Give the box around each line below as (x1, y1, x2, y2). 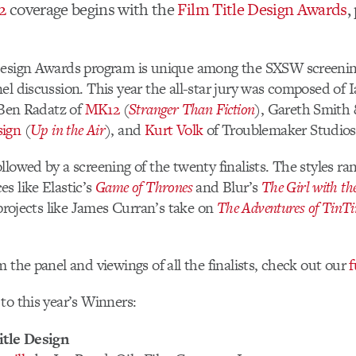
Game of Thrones (95, 176, 192, 199)
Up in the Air (29, 118, 106, 141)
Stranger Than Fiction (129, 98, 255, 120)
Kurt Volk (144, 118, 203, 141)
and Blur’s (192, 176, 261, 199)
